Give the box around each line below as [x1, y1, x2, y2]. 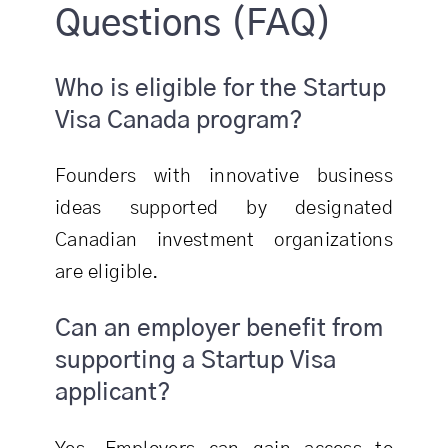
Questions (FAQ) [54, 5, 332, 42]
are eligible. [54, 263, 159, 283]
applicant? [54, 381, 171, 406]
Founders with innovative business [54, 167, 394, 187]
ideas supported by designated [54, 199, 394, 219]
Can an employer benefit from [54, 317, 383, 342]
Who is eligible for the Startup [54, 76, 386, 101]
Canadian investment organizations [54, 231, 394, 251]
